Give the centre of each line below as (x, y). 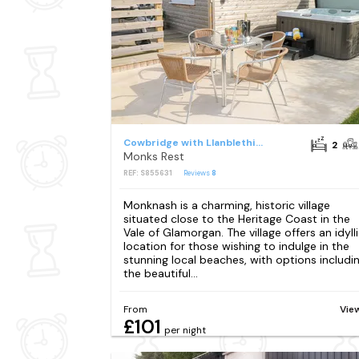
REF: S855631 (147, 173)
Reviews (197, 173)
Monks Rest (153, 156)
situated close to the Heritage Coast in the (236, 219)
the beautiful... (160, 274)
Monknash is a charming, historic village (226, 206)
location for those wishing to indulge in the (236, 246)
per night (185, 331)
